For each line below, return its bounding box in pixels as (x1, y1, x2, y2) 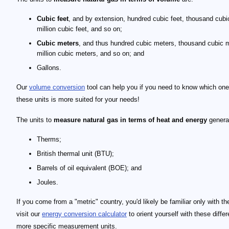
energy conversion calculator (42, 210, 127, 218)
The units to (16, 116, 54, 124)
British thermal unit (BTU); (37, 150, 114, 157)
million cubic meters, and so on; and (37, 50, 144, 57)
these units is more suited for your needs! (16, 96, 140, 103)
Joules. (37, 178, 58, 186)
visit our (16, 210, 42, 218)
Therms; (37, 135, 61, 143)
